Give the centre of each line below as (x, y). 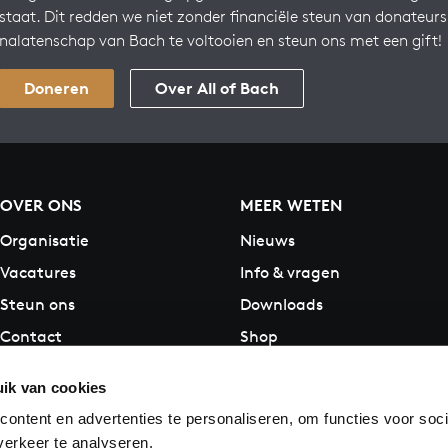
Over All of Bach (217, 87)
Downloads (281, 304)
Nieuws (267, 240)
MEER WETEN (291, 204)
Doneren (56, 87)
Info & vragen (290, 272)
